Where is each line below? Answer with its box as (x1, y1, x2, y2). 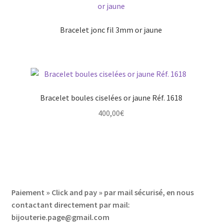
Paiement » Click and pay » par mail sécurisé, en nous (11, 187, 194, 198)
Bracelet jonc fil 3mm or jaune (60, 24, 162, 35)
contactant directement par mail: (11, 200, 130, 210)
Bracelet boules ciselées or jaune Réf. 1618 (40, 93, 182, 103)
